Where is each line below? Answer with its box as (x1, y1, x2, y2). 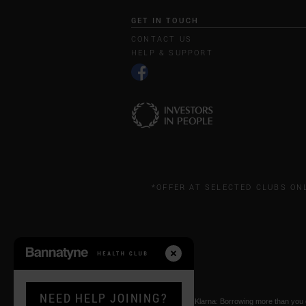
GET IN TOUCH (131, 15, 199, 26)
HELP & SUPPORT (131, 46, 213, 57)
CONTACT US (131, 33, 192, 44)
